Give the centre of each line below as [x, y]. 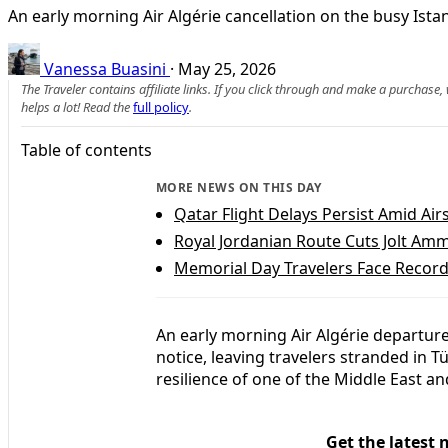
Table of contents [86, 149]
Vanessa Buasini [105, 68]
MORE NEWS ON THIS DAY [239, 187]
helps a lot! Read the [77, 106]
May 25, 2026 [227, 68]
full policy [161, 106]
